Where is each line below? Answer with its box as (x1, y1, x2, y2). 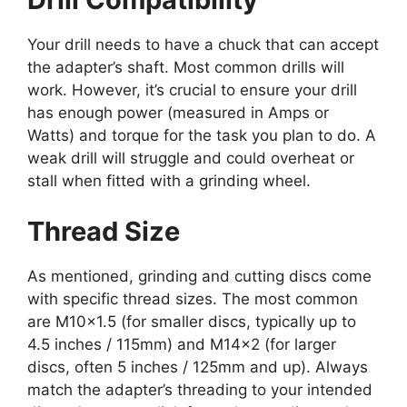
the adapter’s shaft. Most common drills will (27, 58, 344, 77)
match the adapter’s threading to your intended (27, 380, 372, 399)
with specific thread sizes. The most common (27, 289, 358, 308)
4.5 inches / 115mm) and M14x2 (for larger (27, 334, 336, 353)
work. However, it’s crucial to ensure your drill (27, 81, 357, 100)
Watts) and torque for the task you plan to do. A (27, 126, 376, 145)
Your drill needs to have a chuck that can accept (27, 35, 379, 55)
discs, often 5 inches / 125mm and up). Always (27, 357, 368, 376)
